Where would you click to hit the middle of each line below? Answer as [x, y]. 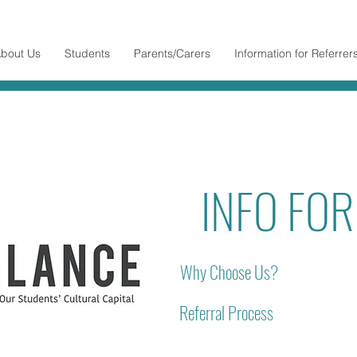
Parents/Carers [172, 53]
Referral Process [226, 312]
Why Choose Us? [229, 272]
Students [87, 53]
